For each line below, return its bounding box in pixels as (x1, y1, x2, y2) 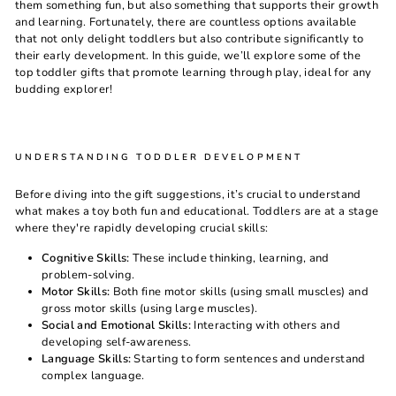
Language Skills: (42, 351, 132, 367)
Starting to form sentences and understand (131, 351, 366, 367)
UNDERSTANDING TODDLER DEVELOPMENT (15, 151, 303, 164)
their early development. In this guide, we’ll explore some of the (15, 48, 361, 64)
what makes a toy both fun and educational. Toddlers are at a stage (15, 203, 379, 219)
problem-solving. (42, 267, 135, 283)
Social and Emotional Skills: (42, 317, 192, 333)
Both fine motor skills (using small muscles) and (110, 284, 369, 300)
